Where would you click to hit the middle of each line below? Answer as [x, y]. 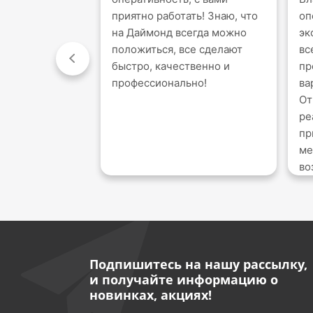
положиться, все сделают [177, 49]
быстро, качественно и [171, 66]
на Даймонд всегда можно [179, 32]
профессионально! [159, 82]
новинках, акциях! [150, 294]
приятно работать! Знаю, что [185, 15]
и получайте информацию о [183, 279]
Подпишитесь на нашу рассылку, [198, 264]
